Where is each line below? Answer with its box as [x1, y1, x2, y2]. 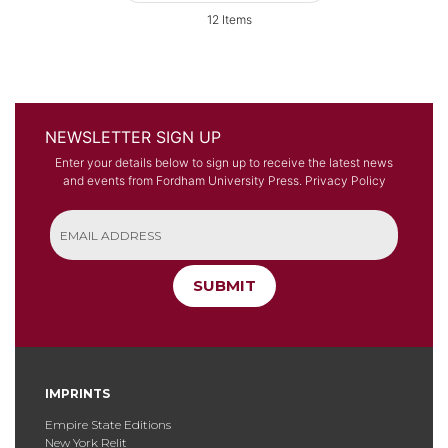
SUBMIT [192, 276, 256, 296]
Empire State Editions [45, 417, 171, 433]
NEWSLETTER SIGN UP [45, 126, 221, 147]
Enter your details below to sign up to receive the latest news [55, 155, 393, 171]
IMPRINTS [45, 386, 110, 402]
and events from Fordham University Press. [62, 173, 305, 189]
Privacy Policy [304, 173, 386, 189]
